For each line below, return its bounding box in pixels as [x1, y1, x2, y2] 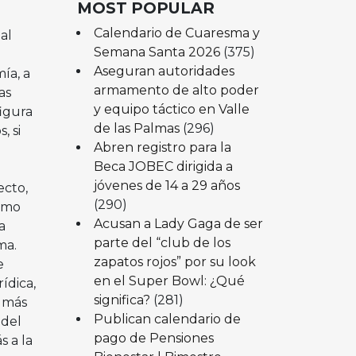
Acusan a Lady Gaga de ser [93, 215, 263, 231]
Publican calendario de [93, 311, 241, 327]
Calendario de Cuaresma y [93, 25, 260, 41]
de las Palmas [93, 120, 180, 136]
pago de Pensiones [93, 330, 214, 346]
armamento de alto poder [93, 82, 259, 98]
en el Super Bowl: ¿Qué [93, 273, 245, 288]
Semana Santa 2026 [93, 44, 220, 60]
